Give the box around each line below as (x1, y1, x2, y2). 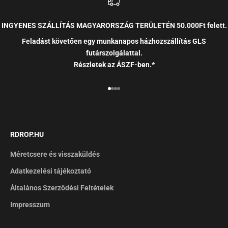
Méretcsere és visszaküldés (10, 150, 100, 159)
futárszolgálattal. (85, 49, 142, 58)
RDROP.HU (10, 130, 44, 139)
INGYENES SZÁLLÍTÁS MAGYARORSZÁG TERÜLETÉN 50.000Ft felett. (1, 21, 227, 30)
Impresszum (10, 201, 50, 209)
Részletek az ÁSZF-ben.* (73, 61, 155, 69)
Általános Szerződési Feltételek (10, 184, 113, 192)
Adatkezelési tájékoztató (10, 167, 91, 176)
